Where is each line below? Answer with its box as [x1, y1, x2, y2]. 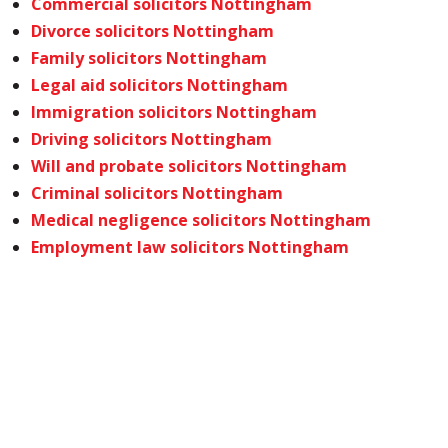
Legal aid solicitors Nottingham [31, 74, 289, 96]
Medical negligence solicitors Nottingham [31, 209, 372, 231]
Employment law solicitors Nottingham [31, 236, 350, 258]
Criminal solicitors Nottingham [31, 182, 284, 204]
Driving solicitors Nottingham [31, 128, 273, 150]
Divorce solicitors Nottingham [31, 20, 275, 42]
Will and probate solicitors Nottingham [31, 155, 348, 177]
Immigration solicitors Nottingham [31, 101, 318, 123]
